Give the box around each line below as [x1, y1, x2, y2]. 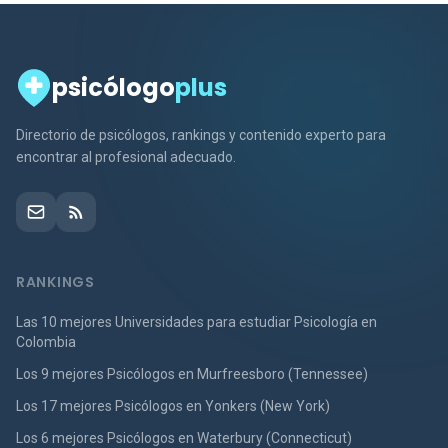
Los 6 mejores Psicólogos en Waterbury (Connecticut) [16, 430, 352, 446]
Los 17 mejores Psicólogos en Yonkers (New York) [16, 398, 330, 414]
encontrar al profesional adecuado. [16, 149, 236, 165]
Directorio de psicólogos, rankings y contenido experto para [16, 127, 386, 143]
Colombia [16, 334, 76, 350]
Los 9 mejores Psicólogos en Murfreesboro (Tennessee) [16, 366, 368, 382]
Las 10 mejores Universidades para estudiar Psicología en [16, 314, 377, 330]
